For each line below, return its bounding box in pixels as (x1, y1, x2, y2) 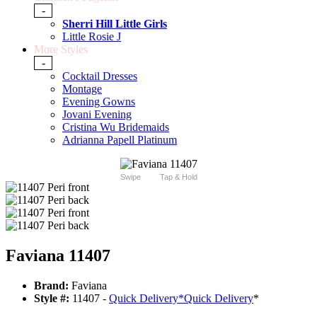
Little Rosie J (62, 30, 121, 43)
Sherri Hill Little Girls (62, 18, 167, 30)
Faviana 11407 (6, 246, 110, 265)
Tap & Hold (159, 173, 197, 182)
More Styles (34, 43, 88, 56)
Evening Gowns (62, 96, 135, 108)
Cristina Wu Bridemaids (62, 121, 169, 134)
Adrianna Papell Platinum (62, 134, 177, 146)
